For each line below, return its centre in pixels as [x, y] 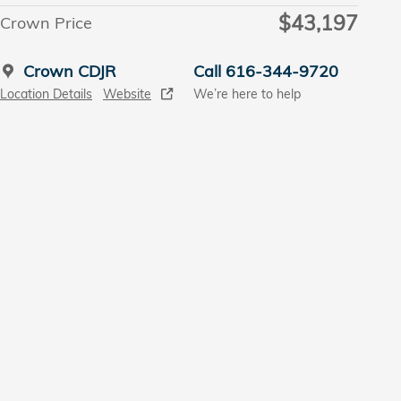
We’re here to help [247, 93]
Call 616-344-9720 [266, 71]
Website [127, 93]
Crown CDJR [69, 71]
